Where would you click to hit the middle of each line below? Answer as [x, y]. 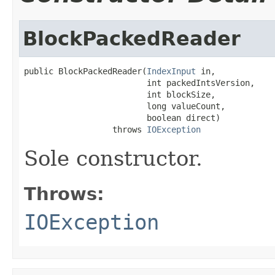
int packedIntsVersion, [139, 83]
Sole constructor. [113, 158]
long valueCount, [125, 106]
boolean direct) [122, 118]
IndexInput [171, 71]
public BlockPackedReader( [85, 71]
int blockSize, [120, 94]
